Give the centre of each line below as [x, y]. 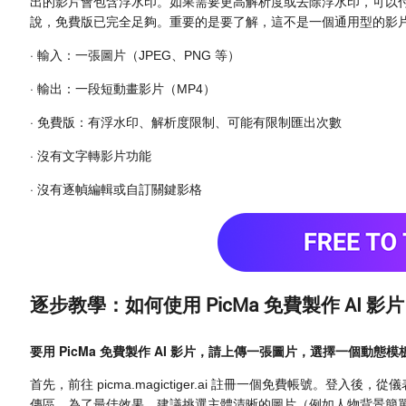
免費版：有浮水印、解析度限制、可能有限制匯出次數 [190, 123]
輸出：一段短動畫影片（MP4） [127, 89]
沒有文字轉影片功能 [95, 156]
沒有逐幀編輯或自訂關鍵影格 [120, 190]
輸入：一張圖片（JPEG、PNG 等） [139, 56]
